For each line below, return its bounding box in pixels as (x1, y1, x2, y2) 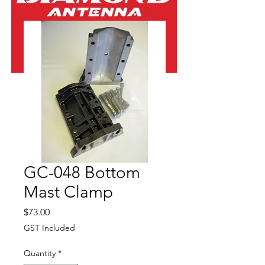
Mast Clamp (24, 182, 113, 202)
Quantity (24, 247, 56, 258)
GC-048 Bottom (24, 162, 140, 182)
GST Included (24, 222, 75, 233)
